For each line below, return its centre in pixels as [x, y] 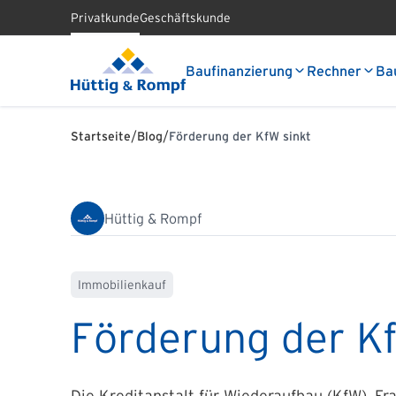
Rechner [334, 71]
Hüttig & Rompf [153, 218]
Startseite [101, 136]
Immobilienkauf [122, 285]
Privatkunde [105, 18]
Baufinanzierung [239, 71]
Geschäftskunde [185, 18]
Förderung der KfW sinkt [240, 136]
